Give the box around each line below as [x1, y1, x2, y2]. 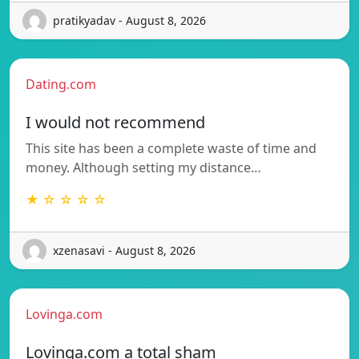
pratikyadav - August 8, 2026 [53, 13, 206, 29]
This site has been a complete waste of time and [26, 139, 317, 157]
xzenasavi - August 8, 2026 [53, 243, 196, 259]
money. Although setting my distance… [26, 158, 261, 176]
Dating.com [26, 75, 96, 93]
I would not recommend [26, 111, 205, 133]
